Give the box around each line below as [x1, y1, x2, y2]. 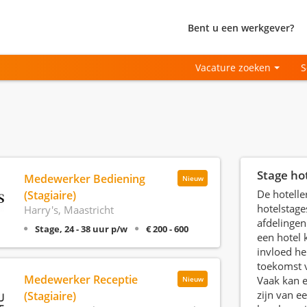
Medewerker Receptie [23, 272, 138, 287]
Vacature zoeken [195, 61, 271, 74]
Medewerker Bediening [23, 171, 145, 186]
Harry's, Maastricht [23, 203, 114, 217]
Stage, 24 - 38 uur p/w [34, 223, 127, 235]
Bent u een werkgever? [188, 21, 294, 34]
